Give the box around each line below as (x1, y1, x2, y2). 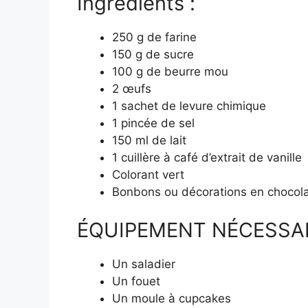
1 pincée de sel (112, 116, 195, 131)
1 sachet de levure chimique (112, 99, 266, 113)
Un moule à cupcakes (112, 291, 231, 305)
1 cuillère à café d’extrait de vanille (112, 151, 302, 165)
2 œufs (112, 82, 151, 96)
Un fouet (112, 274, 160, 288)
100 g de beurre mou (112, 65, 228, 79)
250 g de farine (112, 30, 197, 45)
